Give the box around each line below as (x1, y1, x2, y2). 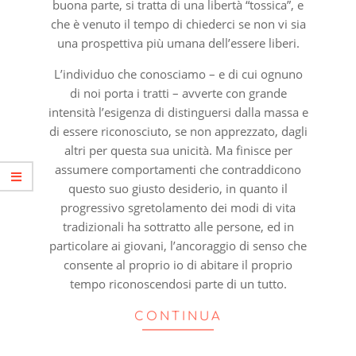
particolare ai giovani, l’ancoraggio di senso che (49, 237, 307, 253)
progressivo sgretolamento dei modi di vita (60, 199, 296, 215)
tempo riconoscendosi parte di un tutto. (69, 275, 287, 292)
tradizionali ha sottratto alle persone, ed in (62, 218, 294, 234)
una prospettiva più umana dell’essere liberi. (56, 34, 300, 51)
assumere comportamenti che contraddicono (55, 161, 301, 177)
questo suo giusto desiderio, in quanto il (68, 180, 288, 196)
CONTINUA (133, 309, 222, 323)
